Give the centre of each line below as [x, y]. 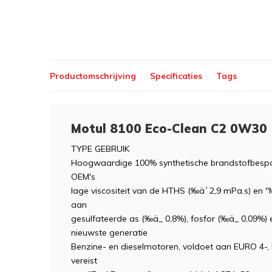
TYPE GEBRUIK [100, 149]
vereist [84, 260]
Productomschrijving [93, 76]
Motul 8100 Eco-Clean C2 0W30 [169, 128]
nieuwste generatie [109, 233]
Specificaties [176, 76]
